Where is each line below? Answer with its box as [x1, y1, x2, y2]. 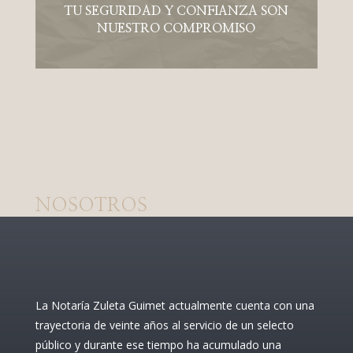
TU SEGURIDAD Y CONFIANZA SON [64, 4, 289, 17]
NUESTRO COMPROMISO [97, 21, 256, 35]
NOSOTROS [35, 195, 147, 215]
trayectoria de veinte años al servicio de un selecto [35, 317, 294, 333]
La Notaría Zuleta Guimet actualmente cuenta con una [35, 297, 314, 313]
